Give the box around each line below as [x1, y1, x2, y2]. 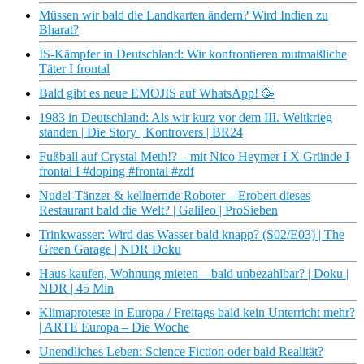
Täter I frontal [39, 62, 110, 76]
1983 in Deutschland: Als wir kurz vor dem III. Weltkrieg [39, 110, 332, 125]
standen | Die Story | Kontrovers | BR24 [39, 125, 243, 140]
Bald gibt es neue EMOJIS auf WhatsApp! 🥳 [39, 86, 275, 101]
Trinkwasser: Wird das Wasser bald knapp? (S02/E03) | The [39, 227, 344, 242]
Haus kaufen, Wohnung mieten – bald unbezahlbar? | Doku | [39, 266, 349, 281]
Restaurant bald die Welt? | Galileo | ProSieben [39, 203, 278, 218]
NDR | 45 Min [39, 281, 114, 296]
